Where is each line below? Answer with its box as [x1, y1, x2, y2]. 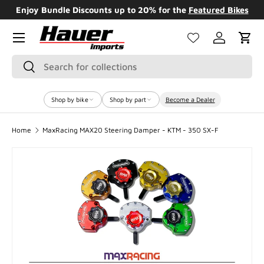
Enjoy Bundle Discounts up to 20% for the [15, 5, 189, 15]
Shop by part [109, 95, 146, 103]
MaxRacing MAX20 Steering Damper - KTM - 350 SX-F [42, 126, 218, 134]
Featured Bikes [188, 5, 249, 15]
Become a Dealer [165, 95, 215, 103]
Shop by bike [51, 95, 88, 103]
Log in [218, 38, 245, 49]
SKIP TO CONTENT [28, 16, 98, 27]
